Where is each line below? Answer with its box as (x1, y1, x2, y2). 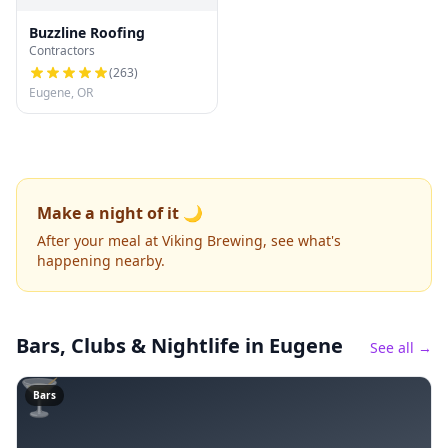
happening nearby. (37, 251, 165, 270)
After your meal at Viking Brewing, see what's (37, 231, 341, 250)
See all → (370, 338, 432, 357)
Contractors (29, 42, 95, 59)
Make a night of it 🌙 (37, 202, 203, 224)
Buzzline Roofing (29, 23, 145, 42)
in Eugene (240, 332, 343, 359)
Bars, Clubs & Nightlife (16, 332, 240, 359)
